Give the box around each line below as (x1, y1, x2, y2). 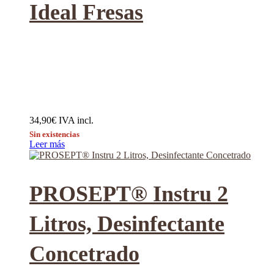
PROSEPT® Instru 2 (29, 181, 228, 206)
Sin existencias (29, 129, 80, 139)
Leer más (29, 138, 65, 149)
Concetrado (29, 241, 139, 266)
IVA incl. (59, 114, 94, 125)
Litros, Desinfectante (29, 211, 224, 236)
